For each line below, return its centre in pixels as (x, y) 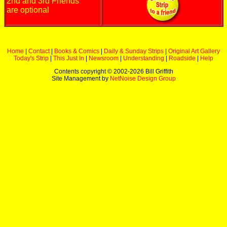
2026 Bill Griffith (151, 71)
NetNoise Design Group (143, 79)
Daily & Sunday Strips (134, 51)
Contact (39, 51)
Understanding (144, 58)
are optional (28, 10)
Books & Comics (77, 51)
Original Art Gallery (194, 51)
